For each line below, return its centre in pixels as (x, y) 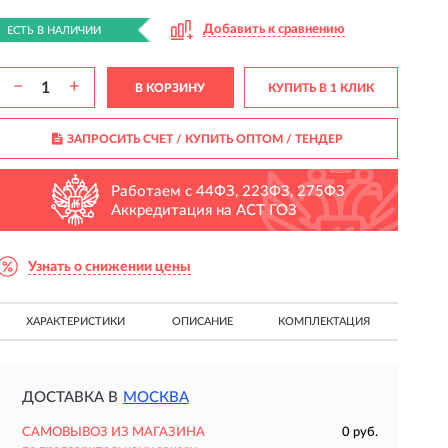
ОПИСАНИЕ (202, 321)
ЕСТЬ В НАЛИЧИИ (53, 30)
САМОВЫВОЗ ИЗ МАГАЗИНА (113, 432)
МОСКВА (155, 397)
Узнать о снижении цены (109, 266)
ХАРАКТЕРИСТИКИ (75, 321)
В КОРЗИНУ (170, 88)
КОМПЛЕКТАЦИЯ (324, 321)
